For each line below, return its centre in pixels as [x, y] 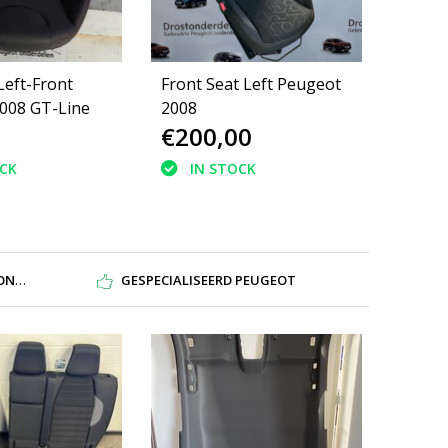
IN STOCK [223, 169]
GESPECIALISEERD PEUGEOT [208, 279]
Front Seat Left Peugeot [251, 84]
